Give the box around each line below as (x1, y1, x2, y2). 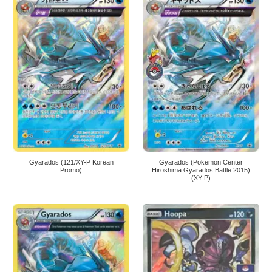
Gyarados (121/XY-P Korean (29, 158, 114, 166)
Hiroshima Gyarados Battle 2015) (152, 166, 250, 174)
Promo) (60, 166, 82, 174)
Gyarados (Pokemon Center (159, 158, 243, 166)
